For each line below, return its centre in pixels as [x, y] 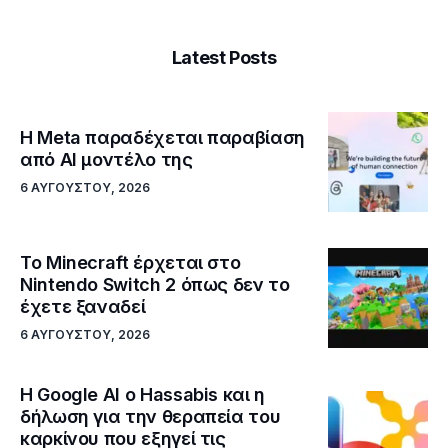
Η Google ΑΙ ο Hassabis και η [142, 395]
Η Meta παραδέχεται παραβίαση [162, 138]
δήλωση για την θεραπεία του [150, 417]
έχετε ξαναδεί [83, 307]
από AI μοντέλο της [106, 160]
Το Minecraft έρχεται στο [130, 263]
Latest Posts [224, 57]
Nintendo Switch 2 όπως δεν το [155, 285]
